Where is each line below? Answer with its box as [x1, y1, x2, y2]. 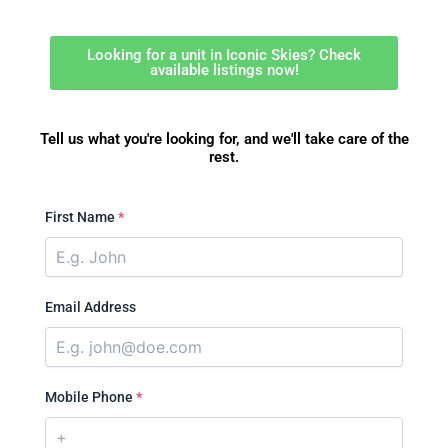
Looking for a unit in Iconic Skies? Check [87, 46, 361, 65]
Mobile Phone [45, 388, 136, 405]
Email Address [45, 298, 136, 315]
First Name [45, 208, 118, 225]
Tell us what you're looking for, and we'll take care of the [39, 130, 409, 149]
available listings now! [149, 61, 299, 80]
